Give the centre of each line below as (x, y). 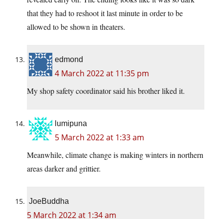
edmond (69, 59)
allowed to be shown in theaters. (76, 26)
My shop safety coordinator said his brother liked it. (106, 90)
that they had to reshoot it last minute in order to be (105, 13)
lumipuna (71, 123)
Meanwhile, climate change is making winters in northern (115, 154)
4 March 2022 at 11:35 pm (102, 73)
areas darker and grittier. (64, 168)
